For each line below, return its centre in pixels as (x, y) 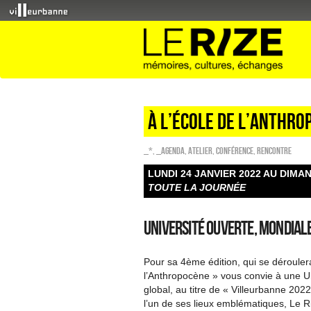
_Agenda (170, 151)
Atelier (200, 151)
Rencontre (274, 151)
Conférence (235, 151)
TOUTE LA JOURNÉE (197, 187)
